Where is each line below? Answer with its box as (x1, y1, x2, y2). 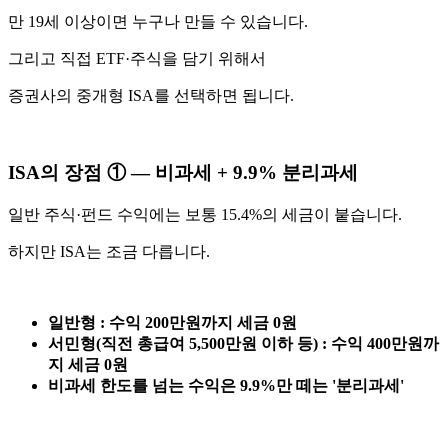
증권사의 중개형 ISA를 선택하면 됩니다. (8, 87, 294, 105)
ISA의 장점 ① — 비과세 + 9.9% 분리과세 (8, 162, 358, 184)
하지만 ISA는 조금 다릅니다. (8, 242, 210, 260)
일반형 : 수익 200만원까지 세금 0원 (48, 313, 297, 331)
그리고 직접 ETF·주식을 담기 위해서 (8, 50, 266, 68)
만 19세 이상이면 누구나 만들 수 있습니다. (8, 13, 308, 31)
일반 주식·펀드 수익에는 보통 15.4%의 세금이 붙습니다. (8, 205, 402, 223)
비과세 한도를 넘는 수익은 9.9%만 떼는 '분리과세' (48, 376, 404, 394)
